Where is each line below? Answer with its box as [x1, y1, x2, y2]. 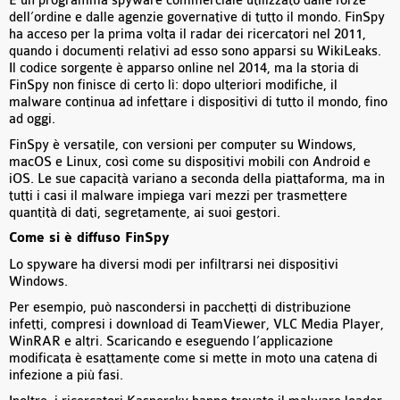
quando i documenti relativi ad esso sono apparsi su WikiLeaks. [9, 44, 381, 60]
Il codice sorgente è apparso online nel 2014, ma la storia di [9, 61, 359, 77]
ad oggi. [9, 112, 55, 128]
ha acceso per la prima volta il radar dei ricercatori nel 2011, [9, 27, 366, 43]
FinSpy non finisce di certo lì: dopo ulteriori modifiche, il [9, 78, 337, 94]
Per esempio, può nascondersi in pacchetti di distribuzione [9, 300, 351, 316]
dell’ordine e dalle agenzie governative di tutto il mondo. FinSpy [9, 10, 385, 26]
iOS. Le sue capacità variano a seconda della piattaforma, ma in [9, 171, 385, 187]
